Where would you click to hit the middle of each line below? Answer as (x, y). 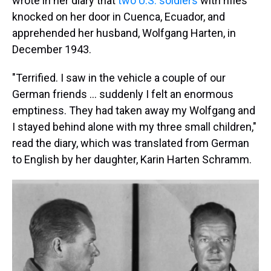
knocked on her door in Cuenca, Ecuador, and (119, 17)
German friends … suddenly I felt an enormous (123, 94)
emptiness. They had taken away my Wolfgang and (134, 110)
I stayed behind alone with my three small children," (134, 127)
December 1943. (52, 49)
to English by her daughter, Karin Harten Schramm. (132, 159)
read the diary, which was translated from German (131, 143)
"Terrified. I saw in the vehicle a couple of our (119, 78)
